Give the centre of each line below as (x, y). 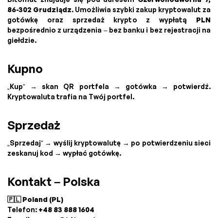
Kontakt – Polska (54, 182)
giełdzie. (22, 40)
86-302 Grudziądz (39, 10)
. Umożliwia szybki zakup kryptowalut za (141, 10)
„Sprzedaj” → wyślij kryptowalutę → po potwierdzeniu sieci (109, 143)
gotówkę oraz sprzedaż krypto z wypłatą (102, 20)
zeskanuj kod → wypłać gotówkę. (64, 153)
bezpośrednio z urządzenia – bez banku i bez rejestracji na (109, 30)
